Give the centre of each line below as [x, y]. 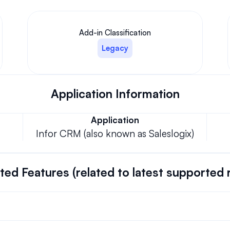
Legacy [115, 48]
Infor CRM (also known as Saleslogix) [115, 133]
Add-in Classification [115, 33]
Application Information [115, 94]
